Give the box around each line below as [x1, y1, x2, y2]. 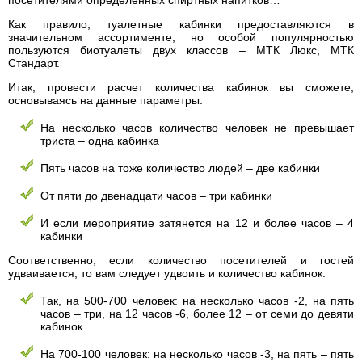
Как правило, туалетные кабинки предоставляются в [8, 18, 354, 31]
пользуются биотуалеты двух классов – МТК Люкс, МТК [8, 44, 354, 57]
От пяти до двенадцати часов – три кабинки [40, 189, 272, 202]
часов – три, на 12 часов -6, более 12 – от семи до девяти [40, 307, 354, 320]
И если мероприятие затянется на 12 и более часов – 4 [40, 217, 354, 229]
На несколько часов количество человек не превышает [40, 121, 354, 134]
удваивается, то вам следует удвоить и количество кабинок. [8, 267, 326, 280]
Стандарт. [8, 57, 60, 69]
